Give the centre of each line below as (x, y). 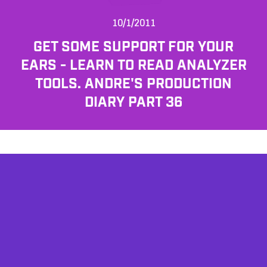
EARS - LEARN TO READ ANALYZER (133, 66)
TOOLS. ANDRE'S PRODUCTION (133, 84)
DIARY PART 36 (133, 103)
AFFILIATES (133, 248)
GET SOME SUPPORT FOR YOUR (133, 47)
